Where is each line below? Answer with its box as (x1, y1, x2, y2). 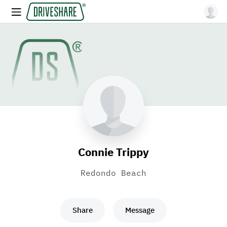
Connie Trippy (78, 144, 149, 159)
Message (125, 205, 155, 215)
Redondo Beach (81, 168, 146, 178)
